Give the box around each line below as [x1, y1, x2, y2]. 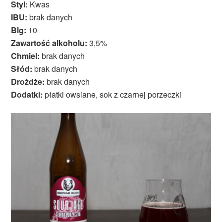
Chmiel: [11, 50, 40, 62]
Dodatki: [11, 89, 43, 101]
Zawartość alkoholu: [11, 37, 88, 49]
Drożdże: [11, 76, 45, 88]
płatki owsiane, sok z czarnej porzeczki [43, 89, 182, 101]
